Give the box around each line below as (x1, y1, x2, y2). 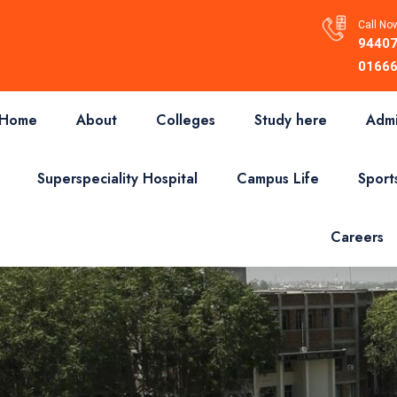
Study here (254, 110, 327, 130)
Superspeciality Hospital (37, 168, 198, 189)
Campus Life (237, 168, 319, 189)
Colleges (156, 110, 215, 130)
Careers (331, 227, 384, 247)
